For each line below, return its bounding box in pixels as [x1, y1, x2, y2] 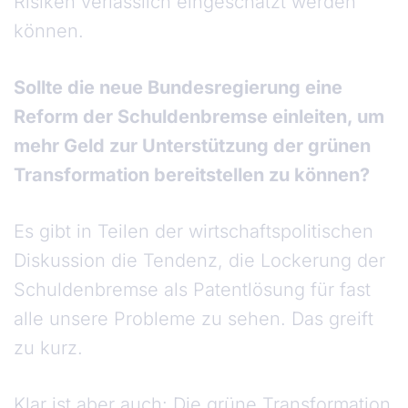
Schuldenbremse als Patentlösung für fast [14, 279, 371, 301]
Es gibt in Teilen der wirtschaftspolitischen [14, 220, 373, 243]
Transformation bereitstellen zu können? [14, 164, 370, 187]
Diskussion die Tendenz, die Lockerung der [14, 250, 385, 272]
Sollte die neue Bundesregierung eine [14, 76, 342, 99]
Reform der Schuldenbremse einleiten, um [14, 106, 384, 128]
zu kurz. [14, 337, 88, 360]
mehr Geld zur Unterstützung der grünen [14, 135, 371, 158]
